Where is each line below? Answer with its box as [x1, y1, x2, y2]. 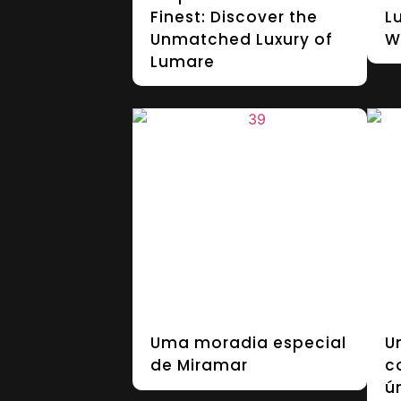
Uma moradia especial [149, 332, 346, 354]
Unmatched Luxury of [149, 28, 333, 50]
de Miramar [149, 354, 248, 377]
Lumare [149, 50, 215, 73]
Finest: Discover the [149, 5, 318, 28]
